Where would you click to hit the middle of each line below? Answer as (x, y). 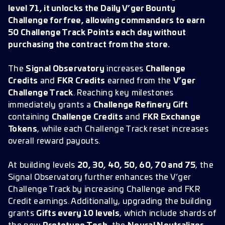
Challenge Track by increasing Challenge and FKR (104, 189)
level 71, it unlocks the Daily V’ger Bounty (92, 9)
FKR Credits (81, 81)
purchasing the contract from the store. (89, 45)
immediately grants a (51, 105)
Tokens (23, 129)
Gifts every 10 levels (78, 213)
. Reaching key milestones (123, 93)
